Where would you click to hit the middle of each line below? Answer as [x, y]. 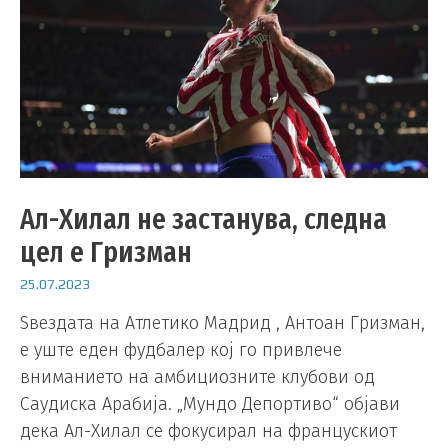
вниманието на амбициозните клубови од [197, 377]
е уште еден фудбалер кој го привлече [181, 350]
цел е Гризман [106, 251]
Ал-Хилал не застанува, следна [203, 218]
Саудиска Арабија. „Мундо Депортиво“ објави [210, 404]
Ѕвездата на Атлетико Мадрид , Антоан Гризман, [222, 323]
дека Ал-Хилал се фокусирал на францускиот [208, 431]
